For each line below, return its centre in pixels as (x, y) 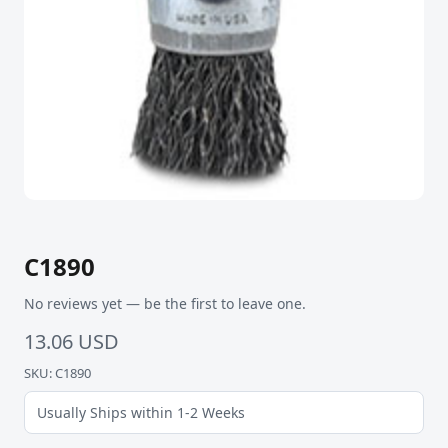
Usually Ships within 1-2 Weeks (141, 413)
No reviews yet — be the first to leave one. (165, 304)
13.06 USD (71, 342)
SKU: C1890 (57, 373)
